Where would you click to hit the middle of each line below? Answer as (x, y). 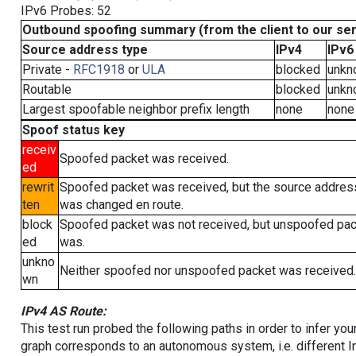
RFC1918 (99, 70)
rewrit (38, 187)
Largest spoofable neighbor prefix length (135, 109)
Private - (47, 70)
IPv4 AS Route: (63, 311)
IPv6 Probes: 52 (66, 11)
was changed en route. (121, 205)
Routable (46, 89)
